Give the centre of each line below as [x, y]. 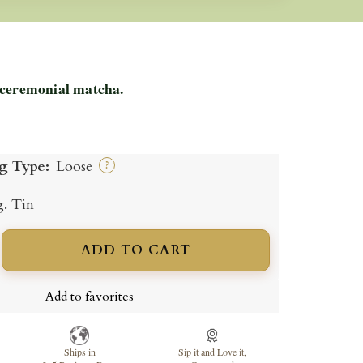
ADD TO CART [136, 250]
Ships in [79, 351]
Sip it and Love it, [212, 351]
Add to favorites [89, 296]
